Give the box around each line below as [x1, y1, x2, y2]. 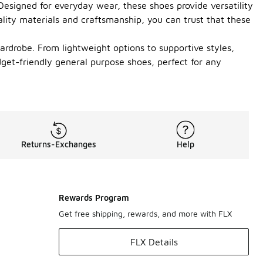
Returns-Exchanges [21, 139, 96, 149]
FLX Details [130, 237, 178, 247]
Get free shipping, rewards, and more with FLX [59, 208, 232, 218]
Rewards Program [59, 193, 129, 203]
